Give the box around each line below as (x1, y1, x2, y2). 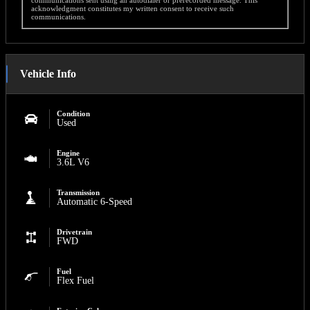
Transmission (57, 188, 100, 197)
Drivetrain (57, 227, 92, 236)
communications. (31, 12, 86, 21)
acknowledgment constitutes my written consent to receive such (31, 3, 234, 12)
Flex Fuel (57, 275, 94, 286)
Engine (57, 148, 80, 157)
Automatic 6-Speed (57, 196, 132, 207)
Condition (57, 109, 90, 118)
